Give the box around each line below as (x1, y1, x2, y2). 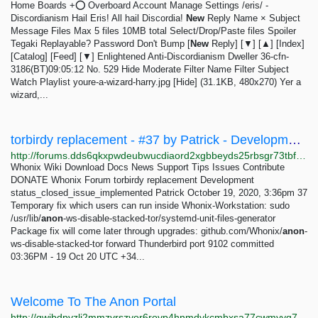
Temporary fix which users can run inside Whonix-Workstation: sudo (11, 200, 290, 211)
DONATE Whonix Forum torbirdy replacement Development (11, 175, 254, 185)
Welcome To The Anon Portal (11, 295, 176, 309)
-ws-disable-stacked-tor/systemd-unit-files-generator (63, 213, 275, 224)
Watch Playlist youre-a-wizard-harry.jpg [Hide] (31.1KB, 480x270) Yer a (11, 77, 301, 87)
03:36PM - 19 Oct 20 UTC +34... (11, 251, 145, 262)
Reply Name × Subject (204, 13, 300, 23)
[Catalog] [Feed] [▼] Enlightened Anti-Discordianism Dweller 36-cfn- (11, 51, 289, 62)
